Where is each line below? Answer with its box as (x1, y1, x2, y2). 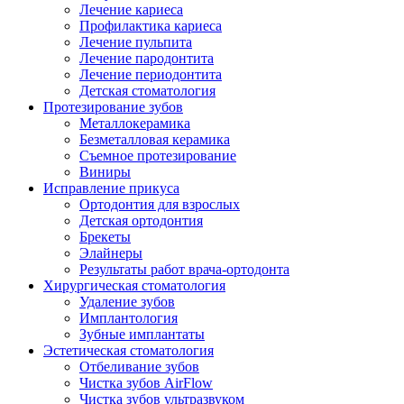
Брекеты (79, 229, 131, 245)
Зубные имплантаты (79, 326, 205, 343)
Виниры (79, 164, 131, 180)
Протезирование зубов (43, 99, 183, 115)
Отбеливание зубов (79, 359, 199, 375)
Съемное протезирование (79, 148, 236, 164)
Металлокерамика (79, 115, 190, 132)
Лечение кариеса (79, 2, 183, 18)
